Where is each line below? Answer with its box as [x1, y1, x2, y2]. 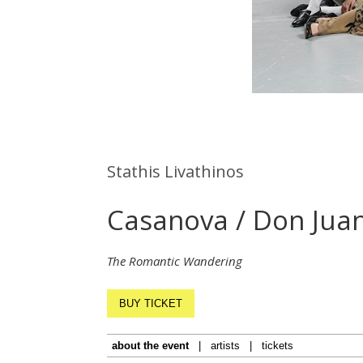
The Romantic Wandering [107, 252, 242, 269]
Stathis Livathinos [107, 160, 244, 182]
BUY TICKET [119, 297, 182, 310]
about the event [112, 339, 189, 352]
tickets [262, 339, 293, 352]
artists [211, 339, 240, 352]
